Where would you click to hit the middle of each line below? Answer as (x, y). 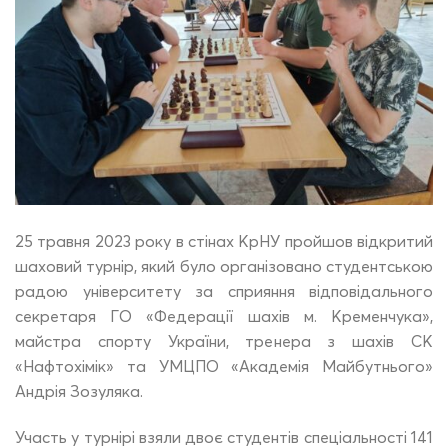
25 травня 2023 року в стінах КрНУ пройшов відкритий (224, 241)
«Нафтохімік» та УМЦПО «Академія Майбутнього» (224, 366)
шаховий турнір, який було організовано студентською (224, 266)
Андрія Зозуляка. (79, 391)
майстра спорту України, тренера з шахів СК (224, 341)
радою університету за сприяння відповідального (224, 291)
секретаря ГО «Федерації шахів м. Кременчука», (224, 316)
